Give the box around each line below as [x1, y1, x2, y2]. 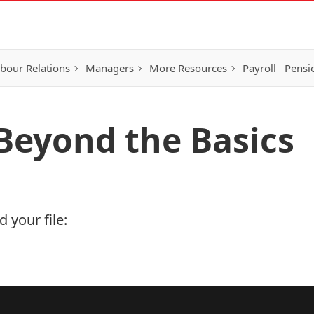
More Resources [149, 61, 227, 75]
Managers [86, 61, 134, 75]
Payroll [243, 61, 276, 75]
